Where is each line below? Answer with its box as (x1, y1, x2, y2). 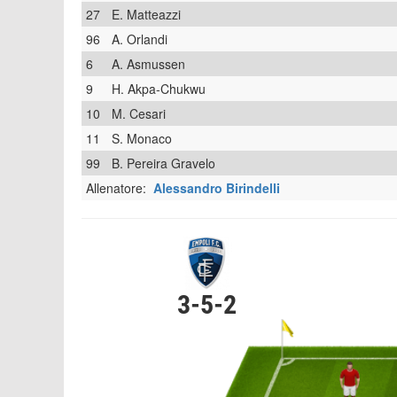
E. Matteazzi (112, 5, 181, 23)
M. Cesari (112, 105, 166, 122)
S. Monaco (112, 129, 172, 147)
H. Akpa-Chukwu (112, 80, 206, 97)
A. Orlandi (112, 30, 167, 48)
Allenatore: (86, 179, 153, 197)
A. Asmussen (112, 55, 185, 73)
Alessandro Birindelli (153, 179, 280, 197)
